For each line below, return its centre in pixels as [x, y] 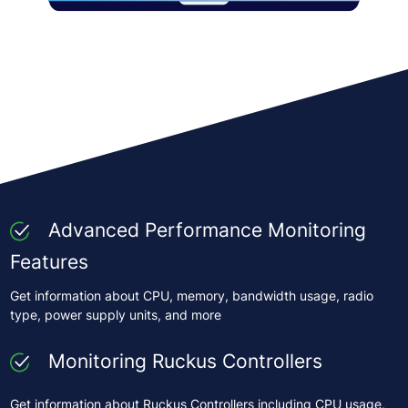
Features [49, 262]
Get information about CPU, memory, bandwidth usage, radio [191, 296]
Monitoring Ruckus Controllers [185, 360]
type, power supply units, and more [115, 315]
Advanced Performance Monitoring [207, 229]
